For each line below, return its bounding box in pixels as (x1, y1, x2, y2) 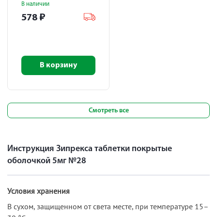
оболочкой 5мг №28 (7, 156, 86, 166)
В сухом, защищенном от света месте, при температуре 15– (7, 201, 209, 211)
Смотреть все (88, 107, 129, 114)
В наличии (21, 1, 49, 7)
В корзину (40, 62, 77, 69)
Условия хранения (7, 186, 70, 196)
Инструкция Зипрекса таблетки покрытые (7, 144, 172, 154)
